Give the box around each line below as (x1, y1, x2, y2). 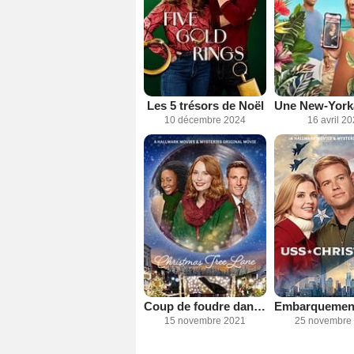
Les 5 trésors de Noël (146, 98, 264, 112)
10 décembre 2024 (164, 114, 246, 126)
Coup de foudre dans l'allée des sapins (254, 299, 265, 314)
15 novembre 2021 (164, 315, 246, 327)
